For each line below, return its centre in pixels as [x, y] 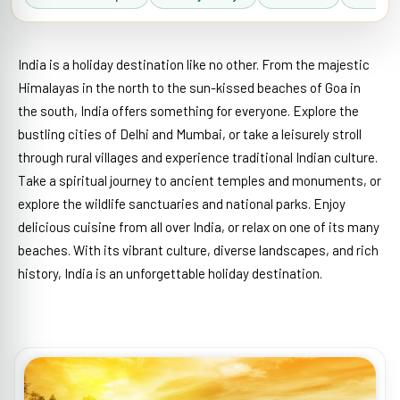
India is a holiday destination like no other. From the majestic [194, 64]
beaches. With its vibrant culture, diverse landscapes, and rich [198, 250]
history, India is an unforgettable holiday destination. [170, 273]
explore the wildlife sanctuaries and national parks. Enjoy [182, 204]
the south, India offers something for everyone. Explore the [188, 111]
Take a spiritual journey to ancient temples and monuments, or [200, 180]
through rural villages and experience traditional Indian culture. [198, 157]
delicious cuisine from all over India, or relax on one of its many [199, 227]
